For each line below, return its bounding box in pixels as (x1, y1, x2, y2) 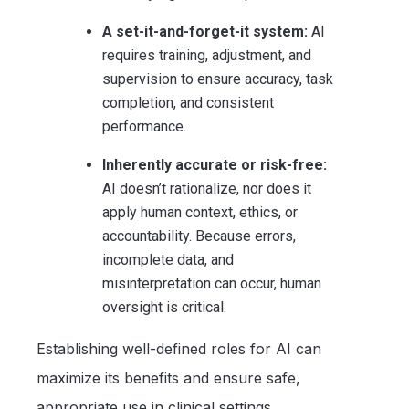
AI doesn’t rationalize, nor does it (102, 180, 311, 198)
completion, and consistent (102, 94, 274, 112)
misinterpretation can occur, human (102, 275, 321, 293)
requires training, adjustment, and (102, 47, 311, 65)
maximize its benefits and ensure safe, (37, 369, 300, 388)
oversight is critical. (102, 299, 226, 317)
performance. (102, 118, 186, 136)
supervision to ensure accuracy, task (102, 70, 333, 89)
